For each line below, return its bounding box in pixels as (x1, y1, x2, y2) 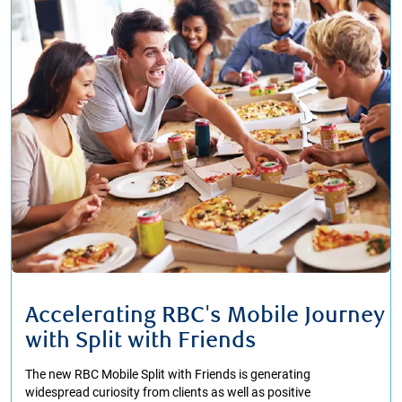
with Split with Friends (25, 328, 257, 355)
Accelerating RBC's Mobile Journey (25, 302, 385, 330)
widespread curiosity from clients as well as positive (25, 385, 310, 400)
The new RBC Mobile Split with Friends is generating (25, 367, 310, 382)
